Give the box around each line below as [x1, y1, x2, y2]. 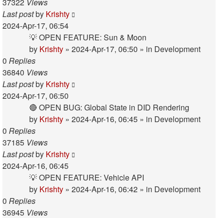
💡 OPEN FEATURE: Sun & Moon [29, 32, 146, 43]
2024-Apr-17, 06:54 [2, 20, 69, 31]
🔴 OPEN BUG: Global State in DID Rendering [29, 102, 189, 113]
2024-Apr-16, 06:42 [72, 183, 138, 195]
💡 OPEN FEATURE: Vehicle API [29, 172, 144, 183]
